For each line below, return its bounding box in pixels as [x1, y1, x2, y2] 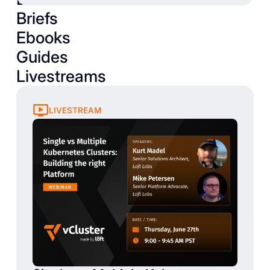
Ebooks [16, 27, 71, 47]
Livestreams [16, 66, 106, 86]
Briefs [16, 8, 58, 28]
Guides [16, 46, 68, 66]
